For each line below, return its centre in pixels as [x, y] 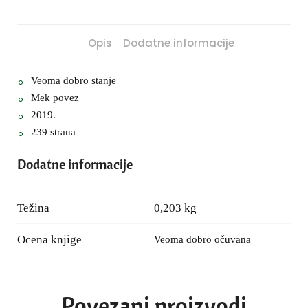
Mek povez [55, 97]
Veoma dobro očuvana [202, 239]
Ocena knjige [49, 239]
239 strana [53, 132]
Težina [33, 208]
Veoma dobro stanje [74, 80]
